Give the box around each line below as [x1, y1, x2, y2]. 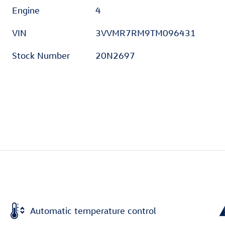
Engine [12, 5, 40, 16]
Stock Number [12, 50, 70, 61]
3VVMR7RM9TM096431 [95, 28, 196, 39]
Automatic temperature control [30, 205, 156, 216]
